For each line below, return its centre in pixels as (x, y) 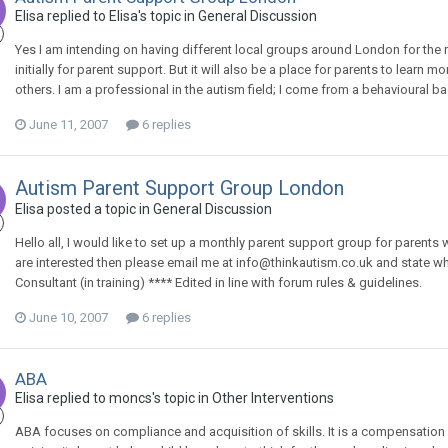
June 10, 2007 (68, 317)
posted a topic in (98, 209)
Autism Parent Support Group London (179, 188)
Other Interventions (273, 398)
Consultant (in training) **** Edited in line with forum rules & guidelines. (218, 282)
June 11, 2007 (68, 124)
